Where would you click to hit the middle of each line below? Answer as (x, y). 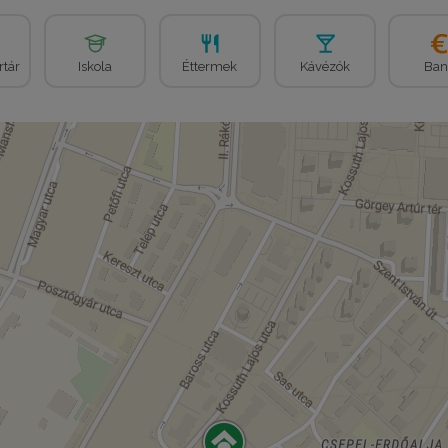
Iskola (95, 66)
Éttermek (210, 66)
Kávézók (324, 66)
